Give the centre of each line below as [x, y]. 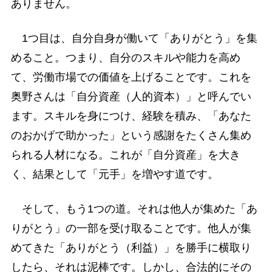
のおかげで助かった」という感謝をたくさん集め [131, 136]
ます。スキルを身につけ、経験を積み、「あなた [131, 116]
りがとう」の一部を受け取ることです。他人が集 [131, 229]
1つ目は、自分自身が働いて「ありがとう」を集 [134, 39]
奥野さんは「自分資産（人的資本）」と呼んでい [131, 97]
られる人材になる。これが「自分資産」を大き [125, 155]
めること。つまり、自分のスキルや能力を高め [125, 58]
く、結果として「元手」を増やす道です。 [114, 175]
